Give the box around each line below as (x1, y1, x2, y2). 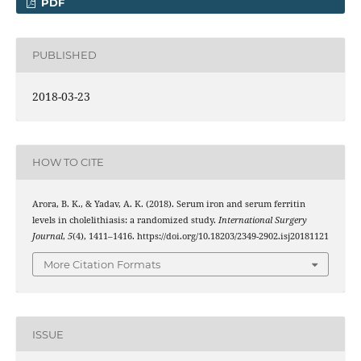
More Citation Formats (44, 258, 160, 272)
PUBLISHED (31, 48, 97, 62)
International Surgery (218, 214, 307, 226)
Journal (31, 230, 63, 242)
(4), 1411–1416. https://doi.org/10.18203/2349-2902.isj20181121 (72, 230, 329, 242)
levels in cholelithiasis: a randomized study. (31, 214, 218, 226)
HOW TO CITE (31, 156, 104, 169)
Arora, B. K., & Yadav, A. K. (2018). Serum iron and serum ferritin (31, 197, 305, 210)
